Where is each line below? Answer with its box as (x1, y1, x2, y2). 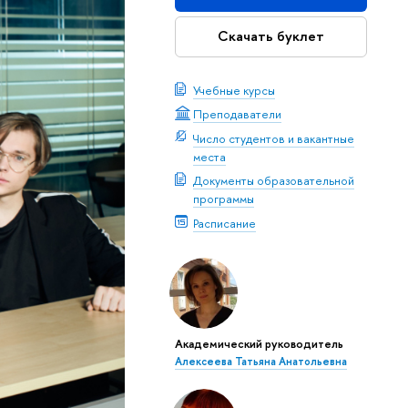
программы (192, 190, 254, 208)
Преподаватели (192, 106, 281, 123)
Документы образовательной (192, 172, 354, 189)
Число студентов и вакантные (192, 129, 354, 147)
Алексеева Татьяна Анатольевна (174, 354, 347, 370)
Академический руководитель (174, 335, 343, 352)
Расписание (192, 214, 256, 231)
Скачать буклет (217, 26, 324, 46)
